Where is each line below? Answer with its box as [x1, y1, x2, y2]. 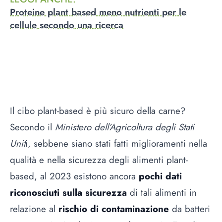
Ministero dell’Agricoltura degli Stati [55, 120, 194, 134]
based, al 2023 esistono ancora [10, 169, 139, 183]
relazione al [10, 202, 58, 216]
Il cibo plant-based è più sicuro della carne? [10, 104, 185, 117]
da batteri [169, 202, 210, 216]
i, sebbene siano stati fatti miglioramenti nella [25, 136, 207, 150]
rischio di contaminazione [58, 202, 169, 216]
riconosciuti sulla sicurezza [10, 185, 130, 199]
